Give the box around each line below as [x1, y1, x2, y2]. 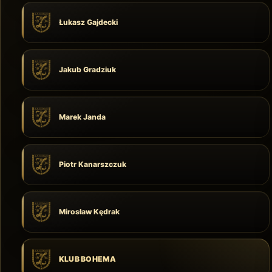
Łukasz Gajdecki [58, 18, 118, 27]
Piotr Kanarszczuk [58, 160, 126, 169]
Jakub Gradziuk [58, 65, 116, 74]
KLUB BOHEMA [58, 254, 116, 263]
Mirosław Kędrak [58, 207, 120, 216]
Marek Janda [58, 112, 106, 121]
